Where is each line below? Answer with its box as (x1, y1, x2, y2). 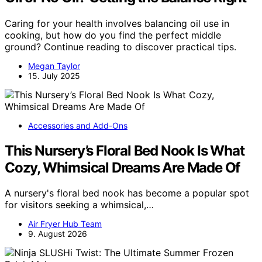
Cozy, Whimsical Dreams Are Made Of (5, 158, 240, 176)
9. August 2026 (28, 229, 87, 239)
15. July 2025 (28, 70, 80, 81)
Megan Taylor (28, 60, 80, 71)
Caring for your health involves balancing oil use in (5, 17, 229, 29)
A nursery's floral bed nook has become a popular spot (5, 187, 249, 199)
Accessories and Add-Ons (28, 120, 127, 130)
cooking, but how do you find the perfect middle (5, 29, 221, 41)
